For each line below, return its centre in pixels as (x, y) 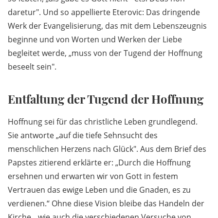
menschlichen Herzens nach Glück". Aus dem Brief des (107, 149)
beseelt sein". (33, 67)
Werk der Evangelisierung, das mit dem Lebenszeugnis (107, 26)
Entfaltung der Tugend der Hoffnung (106, 99)
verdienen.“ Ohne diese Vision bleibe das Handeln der (106, 204)
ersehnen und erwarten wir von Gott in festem (93, 176)
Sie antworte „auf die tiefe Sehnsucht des (83, 136)
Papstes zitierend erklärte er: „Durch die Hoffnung (99, 163)
